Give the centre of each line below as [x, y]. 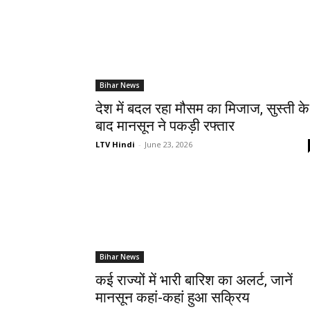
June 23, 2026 [168, 145]
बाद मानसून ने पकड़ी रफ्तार [165, 126]
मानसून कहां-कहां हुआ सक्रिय [173, 298]
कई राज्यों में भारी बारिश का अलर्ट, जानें [194, 281]
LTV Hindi [115, 145]
